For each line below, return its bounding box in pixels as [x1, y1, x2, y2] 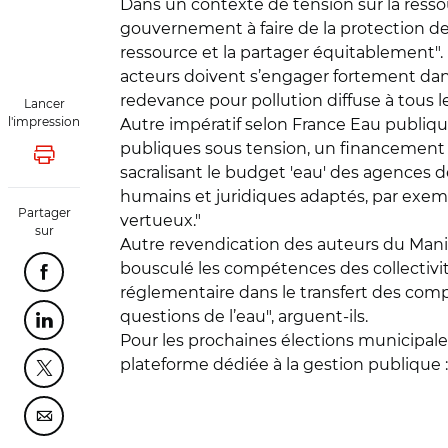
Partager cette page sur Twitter [42, 366, 275, 381]
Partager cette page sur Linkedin [42, 318, 287, 333]
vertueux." [120, 211, 201, 230]
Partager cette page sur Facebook [42, 270, 295, 285]
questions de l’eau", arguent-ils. [120, 307, 368, 326]
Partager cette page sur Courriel [42, 414, 281, 429]
